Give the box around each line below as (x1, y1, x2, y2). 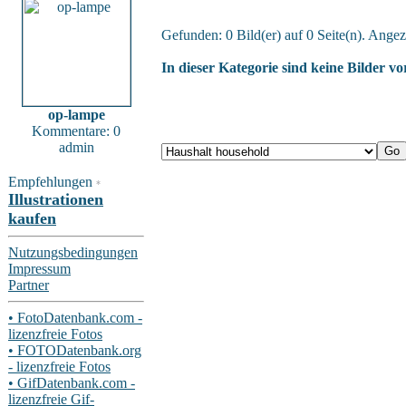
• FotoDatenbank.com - (8, 310, 142, 325)
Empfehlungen (8, 174, 96, 189)
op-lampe (47, 107, 105, 122)
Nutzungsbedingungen (8, 245, 138, 260)
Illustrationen (8, 190, 103, 208)
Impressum (8, 261, 71, 276)
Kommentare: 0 (32, 123, 121, 139)
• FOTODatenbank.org (8, 343, 141, 358)
